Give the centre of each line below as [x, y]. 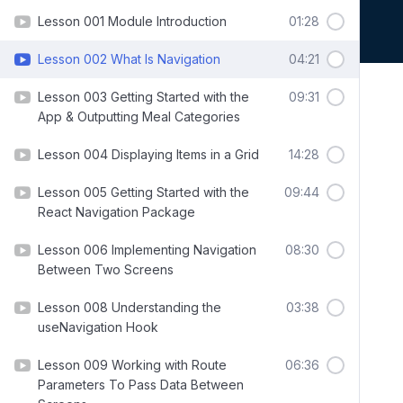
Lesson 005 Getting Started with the [143, 192]
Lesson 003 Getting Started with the [143, 97]
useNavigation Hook [98, 327]
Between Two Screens [106, 269]
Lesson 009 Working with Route [132, 365]
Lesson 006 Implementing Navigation [147, 250]
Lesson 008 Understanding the [130, 307]
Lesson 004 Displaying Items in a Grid [148, 154]
